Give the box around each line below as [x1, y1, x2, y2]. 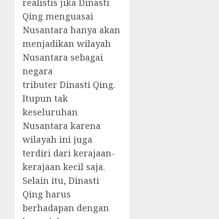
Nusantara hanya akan [22, 24, 120, 36]
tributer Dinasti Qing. [22, 79, 115, 91]
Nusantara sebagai [22, 51, 103, 64]
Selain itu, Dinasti [22, 175, 99, 187]
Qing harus [22, 188, 71, 200]
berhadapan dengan [22, 202, 109, 214]
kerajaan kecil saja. [22, 161, 105, 173]
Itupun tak [22, 92, 68, 105]
